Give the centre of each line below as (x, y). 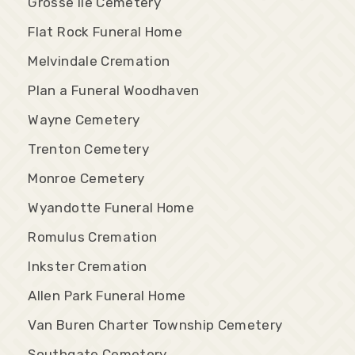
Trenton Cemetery (88, 149)
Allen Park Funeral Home (107, 295)
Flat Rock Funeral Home (105, 31)
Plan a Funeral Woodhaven (114, 90)
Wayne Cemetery (84, 119)
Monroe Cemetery (86, 178)
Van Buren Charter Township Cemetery (155, 324)
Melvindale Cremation (99, 61)
